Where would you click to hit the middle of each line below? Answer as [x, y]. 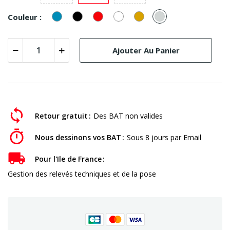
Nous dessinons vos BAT [78, 138]
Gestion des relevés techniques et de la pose [82, 174]
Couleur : [25, 17]
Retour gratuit [61, 116]
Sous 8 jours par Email [164, 138]
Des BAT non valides [128, 116]
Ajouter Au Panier [146, 50]
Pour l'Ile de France [68, 159]
